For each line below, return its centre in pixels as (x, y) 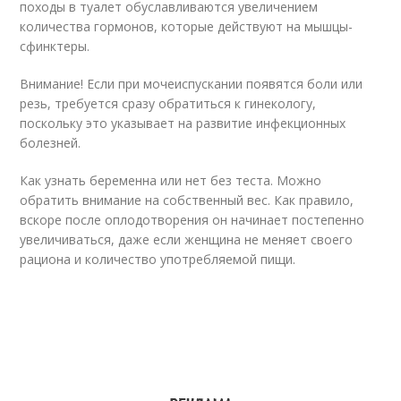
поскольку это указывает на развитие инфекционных (183, 123)
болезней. (51, 143)
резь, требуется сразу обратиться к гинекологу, (168, 103)
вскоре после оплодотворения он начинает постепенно (192, 220)
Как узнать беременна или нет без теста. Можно (171, 180)
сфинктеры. (55, 46)
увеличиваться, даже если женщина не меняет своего (187, 239)
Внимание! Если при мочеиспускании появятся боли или (192, 84)
